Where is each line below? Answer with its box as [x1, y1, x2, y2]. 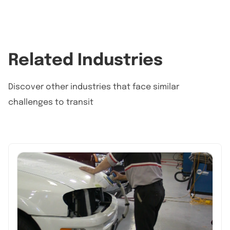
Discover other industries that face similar [8, 83, 179, 91]
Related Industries [8, 52, 163, 69]
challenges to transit [8, 98, 93, 107]
